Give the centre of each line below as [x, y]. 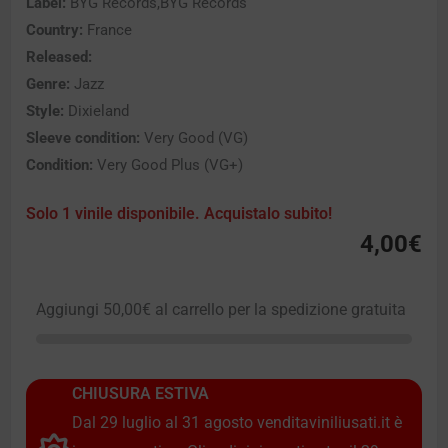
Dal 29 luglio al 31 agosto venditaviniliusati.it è [237, 423]
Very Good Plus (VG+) [168, 165]
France [107, 30]
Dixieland [96, 111]
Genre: [48, 84]
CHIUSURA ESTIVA [140, 394]
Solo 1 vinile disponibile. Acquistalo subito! [179, 213]
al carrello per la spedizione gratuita [278, 310]
